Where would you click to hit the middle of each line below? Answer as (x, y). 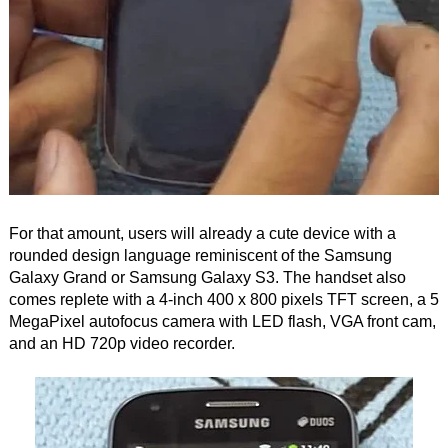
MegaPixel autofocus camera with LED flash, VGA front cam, (222, 322)
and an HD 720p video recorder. (121, 344)
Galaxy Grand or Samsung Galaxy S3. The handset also (207, 278)
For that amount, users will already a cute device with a (202, 234)
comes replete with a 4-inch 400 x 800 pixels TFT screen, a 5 (223, 300)
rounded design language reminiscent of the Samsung (200, 256)
